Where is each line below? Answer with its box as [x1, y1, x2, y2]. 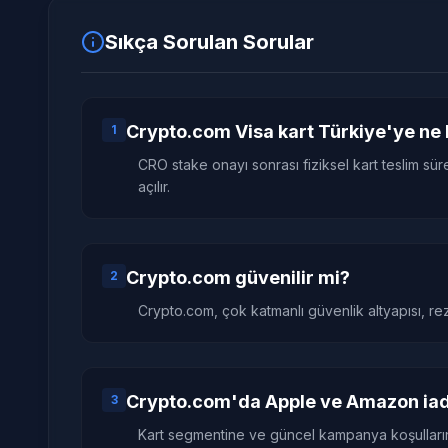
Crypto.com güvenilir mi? [126, 267, 350, 288]
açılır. [138, 178, 170, 195]
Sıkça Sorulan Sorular [105, 30, 314, 54]
